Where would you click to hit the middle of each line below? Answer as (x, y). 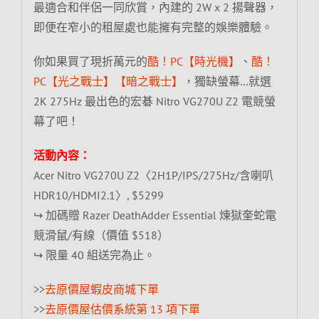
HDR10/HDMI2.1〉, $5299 (98, 195)
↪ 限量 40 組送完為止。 (94, 255)
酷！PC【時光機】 (193, 61)
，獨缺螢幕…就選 (227, 81)
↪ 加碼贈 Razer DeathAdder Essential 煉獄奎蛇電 (155, 215)
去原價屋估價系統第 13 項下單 (122, 309)
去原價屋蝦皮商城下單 (101, 289)
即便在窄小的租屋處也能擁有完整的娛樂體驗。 (153, 27)
